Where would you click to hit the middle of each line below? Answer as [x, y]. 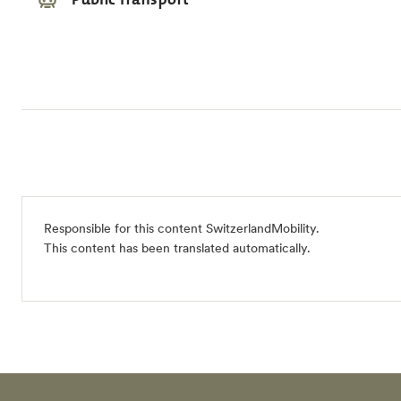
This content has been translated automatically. [177, 248]
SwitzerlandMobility [261, 229]
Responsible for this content [125, 229]
